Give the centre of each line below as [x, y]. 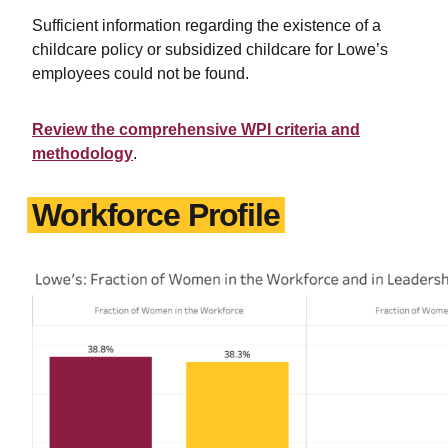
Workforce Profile [156, 214]
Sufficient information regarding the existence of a [206, 25]
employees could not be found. [140, 73]
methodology [82, 153]
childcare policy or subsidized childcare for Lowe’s [210, 49]
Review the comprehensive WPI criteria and [196, 129]
